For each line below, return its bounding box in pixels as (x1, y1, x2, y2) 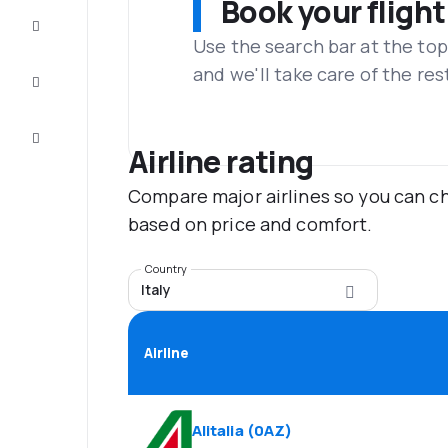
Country (145, 261, 187, 276)
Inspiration (40, 67, 108, 85)
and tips (48, 83, 100, 101)
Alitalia (192, 420, 244, 441)
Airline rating (128, 141, 314, 182)
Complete (40, 11, 102, 29)
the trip (47, 27, 95, 45)
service (48, 139, 96, 157)
